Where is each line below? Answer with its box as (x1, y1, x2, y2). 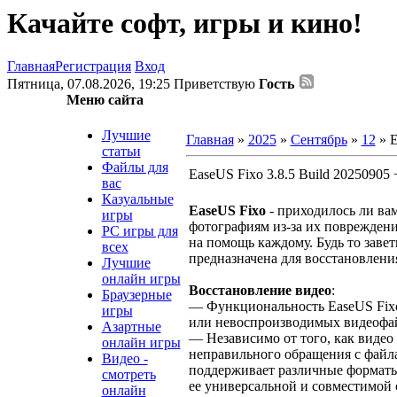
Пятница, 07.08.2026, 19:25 (7, 76, 174, 92)
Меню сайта (66, 92, 144, 108)
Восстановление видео (188, 283, 331, 299)
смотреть (101, 366, 156, 382)
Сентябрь (290, 132, 347, 148)
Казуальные (101, 191, 174, 206)
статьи (101, 143, 141, 159)
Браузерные (101, 286, 172, 302)
